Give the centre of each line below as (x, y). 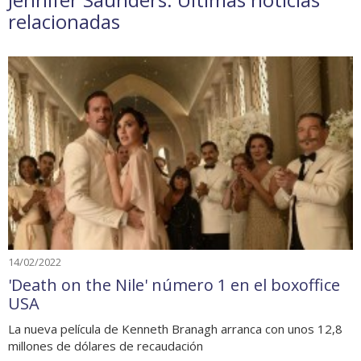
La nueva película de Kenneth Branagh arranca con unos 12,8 (175, 328)
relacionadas (64, 22)
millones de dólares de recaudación (106, 345)
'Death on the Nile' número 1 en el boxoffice (174, 284)
